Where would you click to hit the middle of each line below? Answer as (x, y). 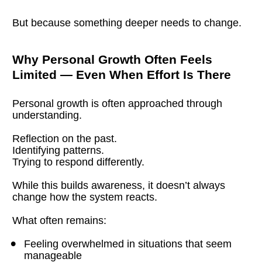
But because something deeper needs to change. (127, 23)
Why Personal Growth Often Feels (113, 59)
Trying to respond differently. (79, 162)
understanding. (47, 115)
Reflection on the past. (65, 138)
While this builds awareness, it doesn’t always (119, 185)
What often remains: (60, 220)
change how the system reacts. (85, 197)
